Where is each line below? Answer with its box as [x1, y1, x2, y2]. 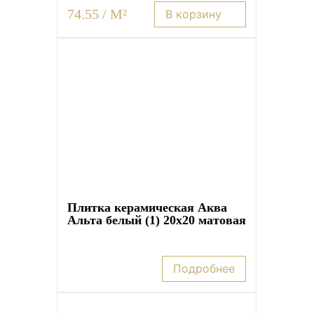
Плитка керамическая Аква [67, 200, 228, 214]
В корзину [165, 6, 222, 21]
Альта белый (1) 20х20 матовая [67, 212, 247, 227]
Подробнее [173, 261, 235, 275]
